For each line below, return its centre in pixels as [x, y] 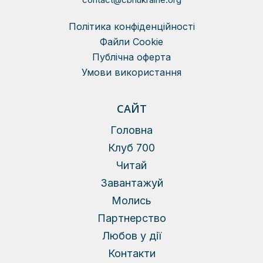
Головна [131, 130]
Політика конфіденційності [131, 26]
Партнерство [131, 218]
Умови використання [131, 72]
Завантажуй [131, 183]
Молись [131, 200]
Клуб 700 [131, 148]
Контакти [131, 253]
